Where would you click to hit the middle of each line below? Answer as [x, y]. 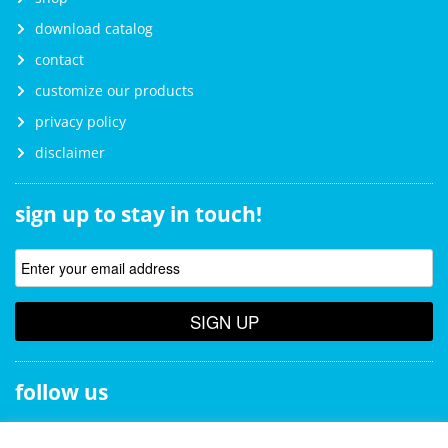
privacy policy [80, 122]
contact [59, 60]
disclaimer [70, 153]
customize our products [114, 91]
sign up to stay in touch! [138, 214]
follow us [61, 392]
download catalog [94, 29]
